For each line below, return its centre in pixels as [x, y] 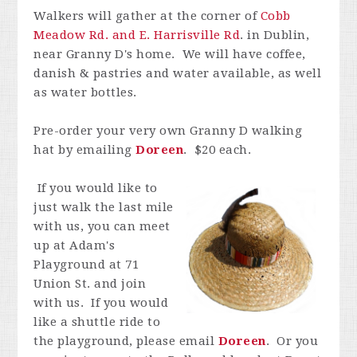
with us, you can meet [102, 226]
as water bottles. [87, 92]
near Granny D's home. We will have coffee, [170, 54]
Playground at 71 [86, 265]
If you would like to [96, 188]
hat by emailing [85, 150]
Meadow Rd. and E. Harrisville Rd [137, 35]
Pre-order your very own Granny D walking [168, 131]
